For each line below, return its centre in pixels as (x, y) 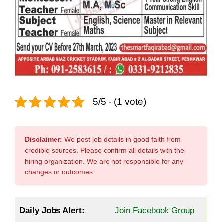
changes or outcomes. (60, 172)
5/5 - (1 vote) (119, 102)
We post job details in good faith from (122, 139)
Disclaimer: (44, 139)
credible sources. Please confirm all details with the (105, 150)
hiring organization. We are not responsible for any (104, 161)
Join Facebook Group (155, 210)
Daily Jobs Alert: (52, 210)
